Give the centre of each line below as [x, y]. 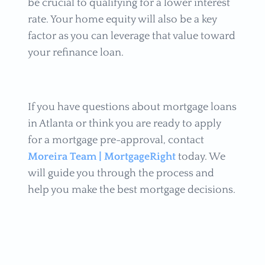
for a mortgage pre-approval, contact [116, 140]
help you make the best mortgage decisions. [131, 190]
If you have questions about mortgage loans [132, 107]
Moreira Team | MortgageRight [101, 156]
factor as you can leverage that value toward [131, 36]
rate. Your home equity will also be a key [122, 19]
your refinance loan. [75, 52]
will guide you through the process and [121, 173]
